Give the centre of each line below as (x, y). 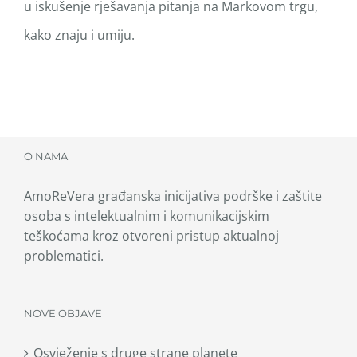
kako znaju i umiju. (79, 35)
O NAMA (46, 156)
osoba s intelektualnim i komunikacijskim (147, 216)
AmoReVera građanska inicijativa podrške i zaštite (173, 196)
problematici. (64, 255)
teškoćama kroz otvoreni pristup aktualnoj (151, 235)
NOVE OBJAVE (63, 313)
